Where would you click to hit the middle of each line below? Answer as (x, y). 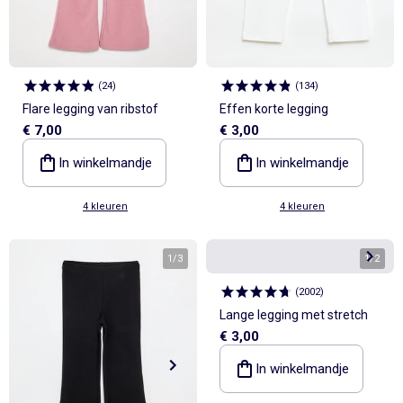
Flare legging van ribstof (90, 109)
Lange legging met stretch (294, 315)
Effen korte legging (274, 109)
